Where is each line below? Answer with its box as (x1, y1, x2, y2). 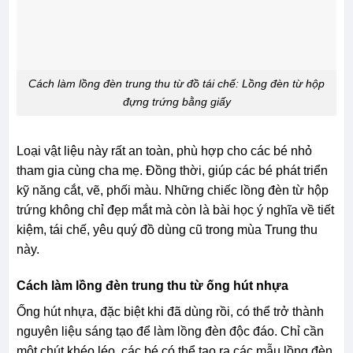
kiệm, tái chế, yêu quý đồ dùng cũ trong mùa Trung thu (16, 222, 318, 236)
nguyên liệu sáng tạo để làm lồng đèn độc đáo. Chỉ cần (16, 324, 324, 338)
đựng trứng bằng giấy (122, 95, 231, 109)
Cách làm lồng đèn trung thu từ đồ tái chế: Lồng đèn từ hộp (28, 77, 325, 91)
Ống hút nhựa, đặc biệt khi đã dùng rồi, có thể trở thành (16, 304, 324, 318)
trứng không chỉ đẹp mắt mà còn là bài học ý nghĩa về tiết (16, 203, 334, 217)
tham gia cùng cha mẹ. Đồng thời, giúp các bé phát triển (16, 163, 328, 177)
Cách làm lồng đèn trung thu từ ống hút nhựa (16, 278, 288, 292)
